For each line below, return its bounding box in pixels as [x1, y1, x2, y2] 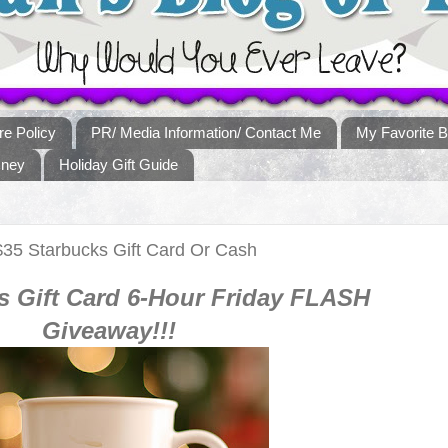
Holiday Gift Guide [59, 156, 179, 174]
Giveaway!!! [42, 317, 176, 344]
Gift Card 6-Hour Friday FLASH [9, 284, 370, 311]
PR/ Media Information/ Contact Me [91, 124, 321, 142]
